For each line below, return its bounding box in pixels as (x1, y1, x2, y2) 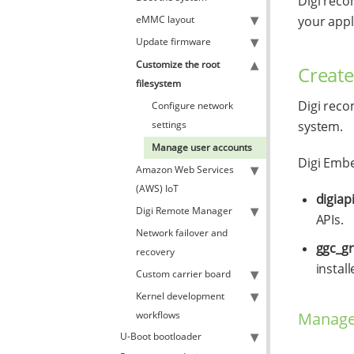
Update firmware (136, 35, 211, 48)
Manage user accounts (152, 141, 252, 154)
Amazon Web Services (136, 163, 234, 176)
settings (152, 118, 186, 131)
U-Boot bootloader (120, 330, 201, 343)
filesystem (136, 77, 181, 90)
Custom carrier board (136, 267, 231, 281)
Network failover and (136, 226, 228, 239)
